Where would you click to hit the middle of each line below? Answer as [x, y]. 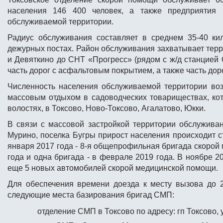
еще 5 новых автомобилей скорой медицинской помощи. [113, 168]
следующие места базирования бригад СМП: [91, 195]
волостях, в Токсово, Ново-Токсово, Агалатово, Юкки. [107, 108]
